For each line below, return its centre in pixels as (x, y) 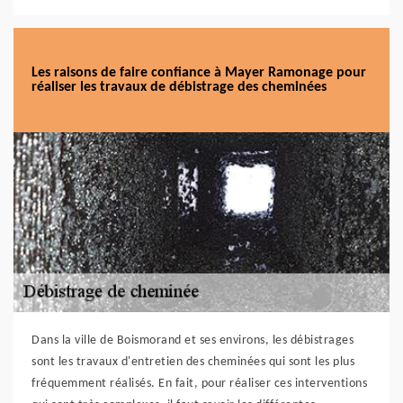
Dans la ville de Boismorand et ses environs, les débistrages (193, 340)
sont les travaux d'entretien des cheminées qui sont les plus (193, 362)
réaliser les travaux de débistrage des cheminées (179, 87)
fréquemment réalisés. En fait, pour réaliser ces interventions (199, 384)
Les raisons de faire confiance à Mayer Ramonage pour (199, 73)
